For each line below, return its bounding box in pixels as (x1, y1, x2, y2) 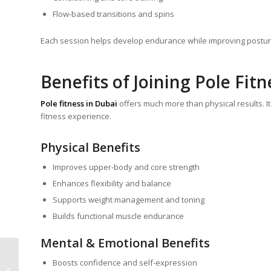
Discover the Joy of (21, 247, 90, 258)
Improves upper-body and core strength (53, 162, 200, 173)
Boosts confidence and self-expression (53, 257, 197, 269)
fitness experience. (41, 111, 111, 122)
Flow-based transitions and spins (53, 8, 174, 20)
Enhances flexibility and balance (53, 178, 171, 189)
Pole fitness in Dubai (41, 98, 117, 109)
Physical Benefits (41, 139, 140, 156)
